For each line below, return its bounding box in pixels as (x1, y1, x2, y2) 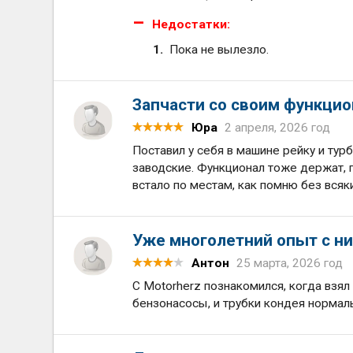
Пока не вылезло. (169, 42, 269, 57)
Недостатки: (152, 17, 231, 32)
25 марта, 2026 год (236, 255, 344, 270)
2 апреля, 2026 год (225, 120, 331, 135)
